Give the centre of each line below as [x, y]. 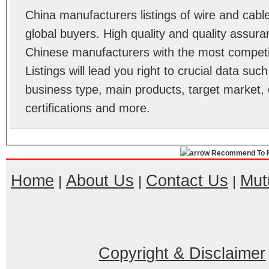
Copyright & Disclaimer [182, 253]
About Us [100, 181]
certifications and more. [87, 108]
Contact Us [187, 181]
